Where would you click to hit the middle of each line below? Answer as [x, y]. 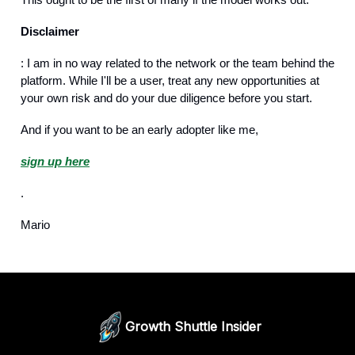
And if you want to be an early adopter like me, [139, 130]
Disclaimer [50, 31]
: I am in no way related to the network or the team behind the [177, 63]
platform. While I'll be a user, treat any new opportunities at [170, 80]
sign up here [55, 161]
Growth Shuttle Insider [193, 326]
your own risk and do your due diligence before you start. [166, 98]
